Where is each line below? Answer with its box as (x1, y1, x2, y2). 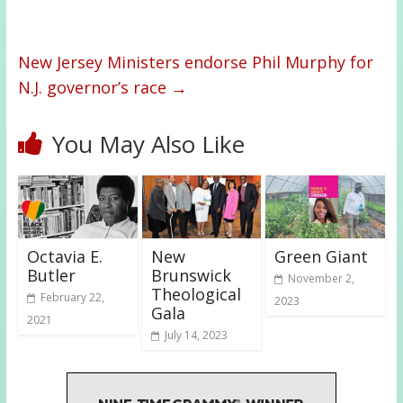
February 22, (40, 290, 104, 306)
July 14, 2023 (164, 327, 228, 344)
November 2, (288, 271, 355, 287)
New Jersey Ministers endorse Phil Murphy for (17, 51, 373, 74)
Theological (150, 283, 241, 306)
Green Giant (274, 246, 369, 268)
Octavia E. (26, 246, 103, 268)
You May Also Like (51, 128, 245, 161)
